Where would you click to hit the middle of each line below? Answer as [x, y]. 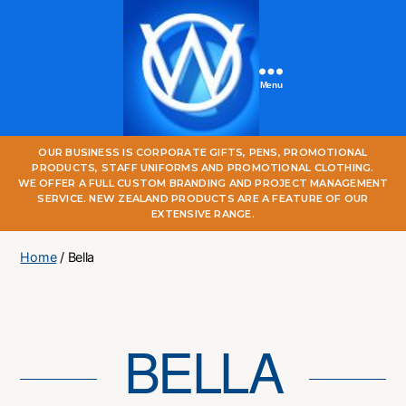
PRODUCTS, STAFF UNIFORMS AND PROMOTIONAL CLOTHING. [203, 168]
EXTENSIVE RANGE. [203, 214]
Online [212, 185]
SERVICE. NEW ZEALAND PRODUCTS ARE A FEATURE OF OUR [203, 198]
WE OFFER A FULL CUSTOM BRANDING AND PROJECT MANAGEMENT [203, 183]
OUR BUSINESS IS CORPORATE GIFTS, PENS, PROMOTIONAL [203, 152]
